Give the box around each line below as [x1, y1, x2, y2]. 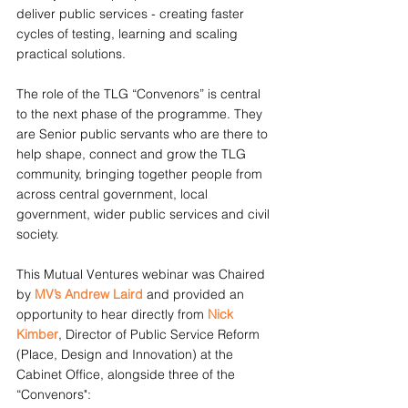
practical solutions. [16, 45, 126, 62]
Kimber [16, 325, 58, 342]
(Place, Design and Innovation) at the [16, 345, 237, 362]
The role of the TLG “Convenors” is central [16, 85, 264, 102]
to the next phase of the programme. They [16, 105, 266, 122]
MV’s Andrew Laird [35, 285, 143, 302]
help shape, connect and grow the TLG [16, 145, 250, 162]
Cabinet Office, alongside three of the [16, 365, 239, 382]
